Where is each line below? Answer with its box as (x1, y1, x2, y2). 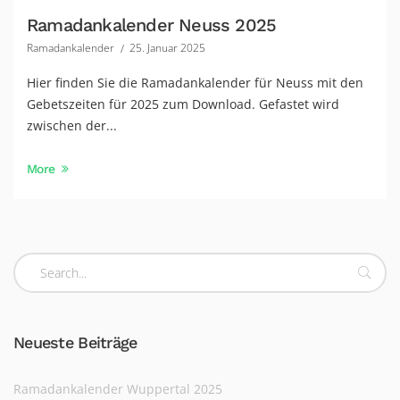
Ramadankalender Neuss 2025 (27, 14, 277, 36)
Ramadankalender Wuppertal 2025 (13, 380, 222, 397)
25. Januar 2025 (129, 40, 205, 55)
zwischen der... (27, 117, 117, 134)
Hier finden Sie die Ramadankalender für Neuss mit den (27, 74, 363, 91)
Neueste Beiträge (13, 333, 137, 352)
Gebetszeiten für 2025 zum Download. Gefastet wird (27, 96, 339, 112)
